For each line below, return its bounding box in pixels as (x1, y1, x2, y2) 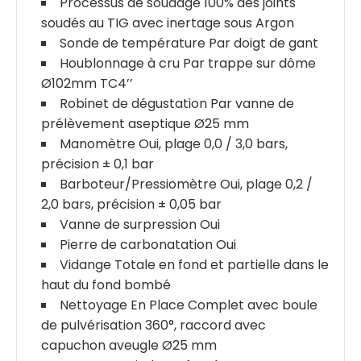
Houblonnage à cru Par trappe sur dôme (60, 54, 316, 73)
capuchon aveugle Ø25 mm (41, 336, 217, 355)
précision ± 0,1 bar (41, 155, 154, 174)
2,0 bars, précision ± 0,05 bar (41, 195, 222, 214)
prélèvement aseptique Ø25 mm (41, 114, 249, 134)
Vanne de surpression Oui (60, 215, 220, 234)
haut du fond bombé (41, 276, 171, 295)
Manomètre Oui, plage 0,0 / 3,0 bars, (60, 135, 288, 154)
